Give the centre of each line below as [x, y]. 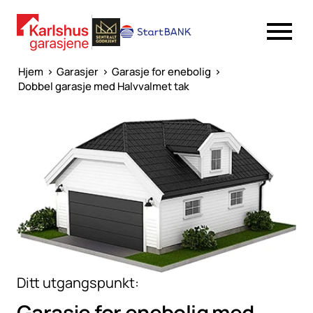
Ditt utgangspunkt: [78, 282]
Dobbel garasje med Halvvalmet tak [104, 86]
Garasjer [78, 72]
